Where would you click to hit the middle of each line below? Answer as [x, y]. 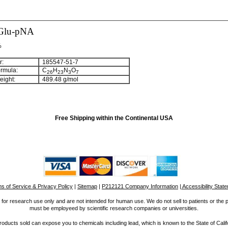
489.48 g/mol [59, 79]
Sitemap [87, 186]
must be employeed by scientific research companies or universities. [114, 208]
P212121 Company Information [140, 186]
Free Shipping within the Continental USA [114, 118]
